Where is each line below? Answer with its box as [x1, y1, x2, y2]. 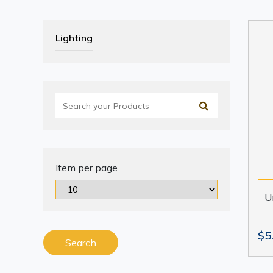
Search [65, 236, 96, 249]
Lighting [55, 32, 93, 44]
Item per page [55, 161, 118, 174]
